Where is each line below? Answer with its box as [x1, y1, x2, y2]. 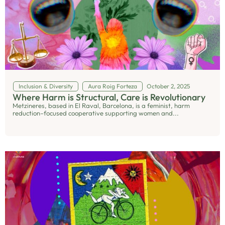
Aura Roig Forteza [88, 82, 137, 90]
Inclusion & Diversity [18, 82, 73, 90]
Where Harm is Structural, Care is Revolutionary [13, 91, 205, 103]
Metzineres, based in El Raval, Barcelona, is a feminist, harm [13, 101, 190, 109]
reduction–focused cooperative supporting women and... [13, 109, 179, 117]
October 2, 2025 [147, 82, 190, 90]
